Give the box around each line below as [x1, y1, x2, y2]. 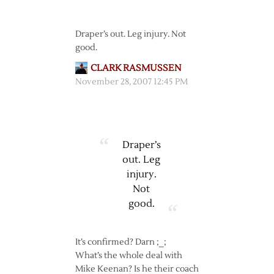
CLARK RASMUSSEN [90, 62, 181, 74]
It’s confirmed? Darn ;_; [75, 237, 166, 248]
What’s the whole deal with [75, 250, 182, 261]
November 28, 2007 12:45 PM [75, 76, 188, 87]
